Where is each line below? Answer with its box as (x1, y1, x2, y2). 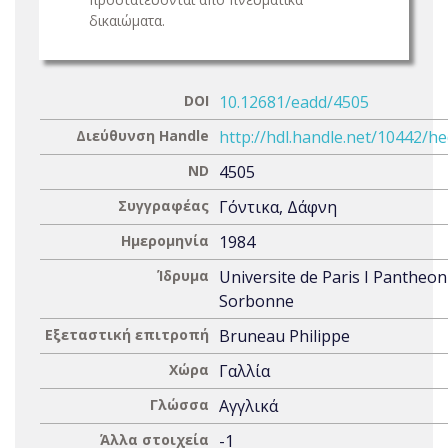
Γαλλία (219, 360, 270, 382)
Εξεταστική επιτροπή (45, 325, 209, 344)
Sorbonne (219, 290, 294, 312)
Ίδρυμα (157, 266, 209, 285)
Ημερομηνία (121, 231, 209, 250)
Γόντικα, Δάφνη (219, 196, 337, 218)
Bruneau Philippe (219, 325, 350, 347)
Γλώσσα (150, 395, 209, 414)
